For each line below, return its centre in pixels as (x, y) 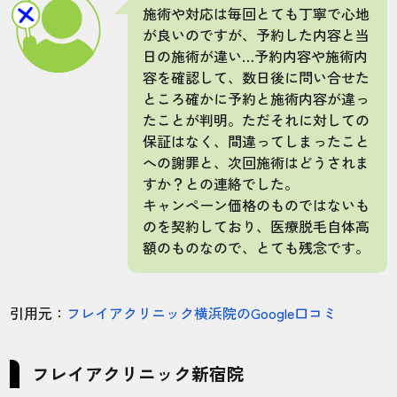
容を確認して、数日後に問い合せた (257, 78)
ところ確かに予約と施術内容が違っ (257, 99)
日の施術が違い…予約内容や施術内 (256, 56)
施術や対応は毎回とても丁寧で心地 (257, 14)
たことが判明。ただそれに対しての (257, 120)
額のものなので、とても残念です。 (257, 248)
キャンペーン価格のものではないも (257, 205)
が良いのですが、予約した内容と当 (257, 35)
